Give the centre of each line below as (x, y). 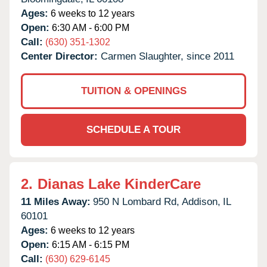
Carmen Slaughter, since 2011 (167, 56)
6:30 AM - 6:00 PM (89, 27)
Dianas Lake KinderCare (119, 184)
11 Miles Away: (56, 201)
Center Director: (61, 56)
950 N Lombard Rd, (136, 201)
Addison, (201, 201)
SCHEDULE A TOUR (133, 129)
